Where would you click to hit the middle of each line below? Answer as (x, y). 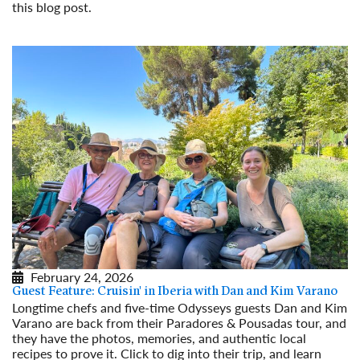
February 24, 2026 (82, 277)
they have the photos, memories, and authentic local (159, 338)
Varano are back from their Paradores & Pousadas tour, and (179, 323)
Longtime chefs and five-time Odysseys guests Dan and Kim (180, 308)
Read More (43, 22)
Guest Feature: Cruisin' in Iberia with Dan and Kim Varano (175, 292)
